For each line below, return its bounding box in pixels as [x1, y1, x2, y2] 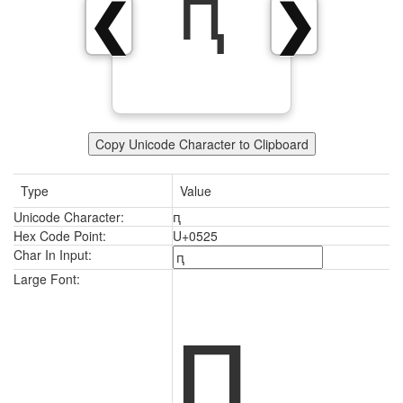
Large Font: [13, 270, 80, 288]
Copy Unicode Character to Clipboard [94, 135, 309, 153]
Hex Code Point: [13, 227, 106, 245]
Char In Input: [13, 246, 92, 264]
